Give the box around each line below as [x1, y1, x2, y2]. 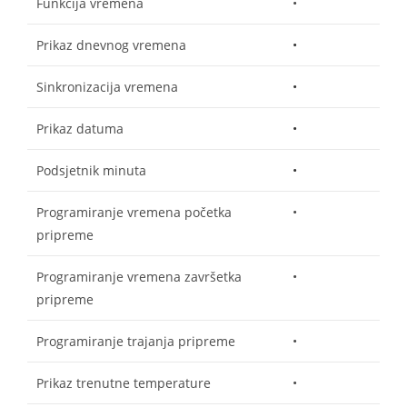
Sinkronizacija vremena [36, 77, 178, 95]
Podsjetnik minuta [36, 161, 146, 179]
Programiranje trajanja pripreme [36, 332, 235, 350]
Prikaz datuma [36, 119, 124, 137]
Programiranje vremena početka [36, 203, 232, 221]
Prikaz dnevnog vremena [36, 35, 186, 54]
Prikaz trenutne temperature [36, 373, 211, 392]
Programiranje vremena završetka [36, 267, 242, 285]
